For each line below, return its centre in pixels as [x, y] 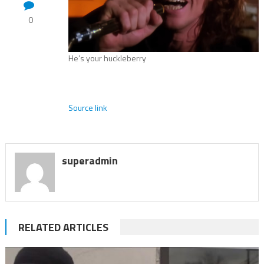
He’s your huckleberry [108, 58]
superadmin [90, 160]
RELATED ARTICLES [63, 227]
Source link [88, 107]
